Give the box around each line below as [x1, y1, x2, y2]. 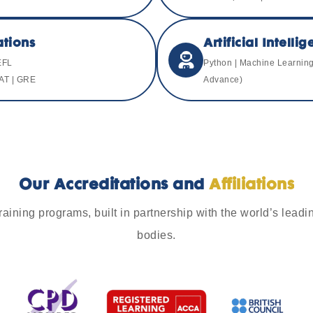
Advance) [203, 75, 242, 85]
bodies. [137, 229, 176, 241]
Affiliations [209, 179, 295, 192]
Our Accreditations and [18, 179, 205, 192]
